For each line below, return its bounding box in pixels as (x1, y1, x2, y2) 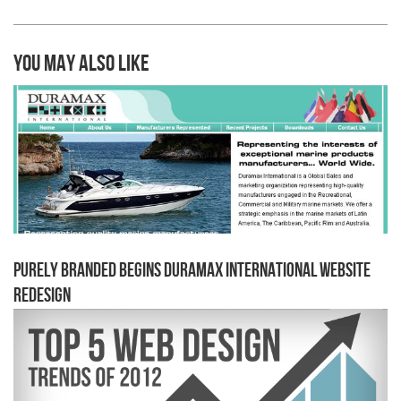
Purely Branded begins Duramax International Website (13, 259, 371, 284)
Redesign (13, 284, 71, 309)
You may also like (13, 49, 149, 78)
